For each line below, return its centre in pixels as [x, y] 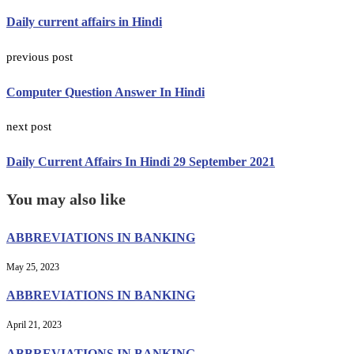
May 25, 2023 [33, 267]
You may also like [66, 199]
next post [29, 127]
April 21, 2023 [34, 325]
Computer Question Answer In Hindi [105, 92]
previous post [40, 56]
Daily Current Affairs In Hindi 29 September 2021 [141, 162]
